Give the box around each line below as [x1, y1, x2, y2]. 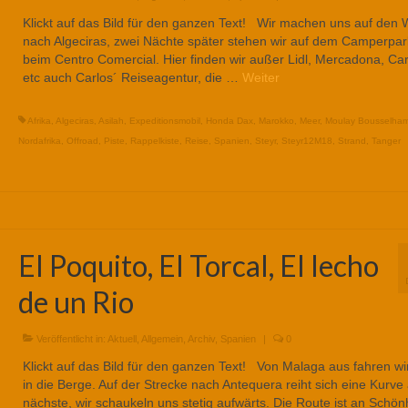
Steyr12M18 [280, 136, 332, 147]
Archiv [187, 332, 215, 344]
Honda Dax [205, 116, 253, 127]
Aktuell [107, 332, 137, 344]
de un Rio [17, 283, 134, 320]
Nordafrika [17, 136, 61, 147]
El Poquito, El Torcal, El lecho [17, 247, 379, 283]
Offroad [66, 136, 98, 147]
